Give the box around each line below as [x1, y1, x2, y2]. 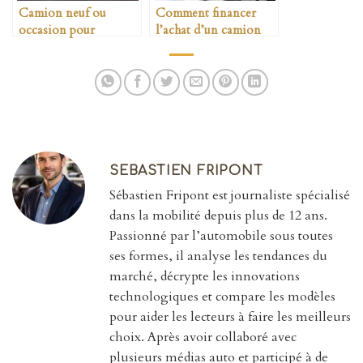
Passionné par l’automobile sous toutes [109, 226, 333, 245]
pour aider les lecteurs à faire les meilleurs [109, 307, 351, 326]
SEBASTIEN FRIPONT [109, 163, 263, 178]
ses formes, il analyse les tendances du [109, 246, 327, 265]
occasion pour [19, 21, 95, 39]
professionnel [156, 38, 228, 56]
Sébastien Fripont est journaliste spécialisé [109, 186, 350, 204]
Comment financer [156, 4, 256, 22]
